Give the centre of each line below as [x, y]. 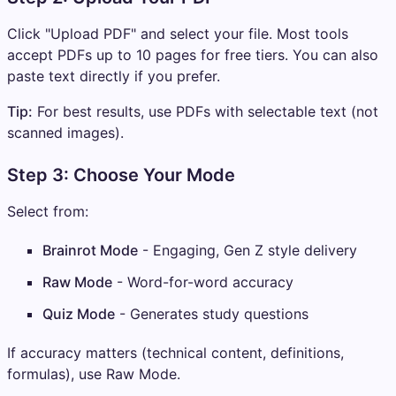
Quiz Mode [79, 314]
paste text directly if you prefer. [114, 76]
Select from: [48, 212]
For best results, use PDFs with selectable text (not [206, 112]
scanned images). [65, 133]
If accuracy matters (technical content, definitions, [175, 353]
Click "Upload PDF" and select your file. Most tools [178, 34]
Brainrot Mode [90, 251]
